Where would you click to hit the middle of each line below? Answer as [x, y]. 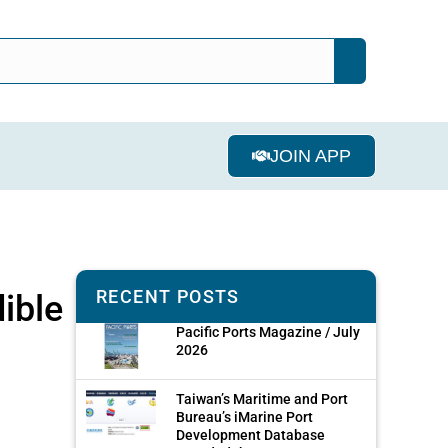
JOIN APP [310, 155]
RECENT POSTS [168, 296]
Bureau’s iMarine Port [244, 416]
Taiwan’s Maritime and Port [262, 398]
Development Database [250, 434]
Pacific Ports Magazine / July [268, 331]
